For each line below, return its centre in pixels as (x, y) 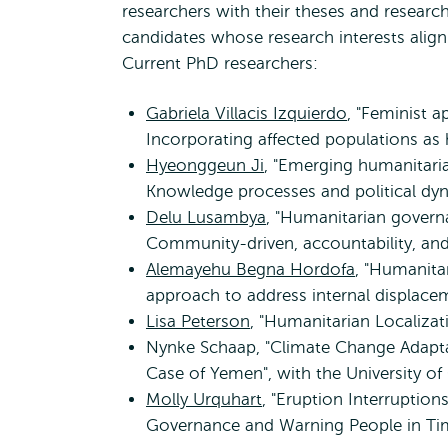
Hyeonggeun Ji (205, 165)
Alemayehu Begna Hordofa (250, 269)
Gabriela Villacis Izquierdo (246, 113)
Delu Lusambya (206, 217)
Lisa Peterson (198, 321)
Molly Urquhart (204, 399)
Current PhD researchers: (220, 63)
